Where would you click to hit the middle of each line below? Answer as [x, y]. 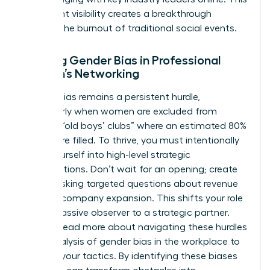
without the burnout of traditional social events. [130, 28]
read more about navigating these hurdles [154, 227]
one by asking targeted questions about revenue [130, 184]
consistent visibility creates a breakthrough [117, 14]
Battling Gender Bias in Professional [121, 60]
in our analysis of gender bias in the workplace [125, 241]
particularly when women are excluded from [120, 111]
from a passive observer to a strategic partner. [126, 212]
